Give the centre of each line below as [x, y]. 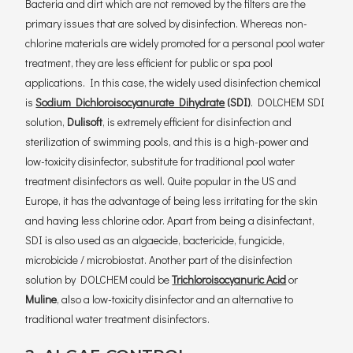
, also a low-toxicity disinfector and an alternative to [175, 299]
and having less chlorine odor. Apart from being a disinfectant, [170, 220]
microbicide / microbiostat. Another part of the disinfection [159, 260]
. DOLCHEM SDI [288, 102]
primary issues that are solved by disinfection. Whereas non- [167, 23]
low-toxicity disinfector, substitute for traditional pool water [160, 161]
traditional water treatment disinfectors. [118, 319]
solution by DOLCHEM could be [99, 279]
